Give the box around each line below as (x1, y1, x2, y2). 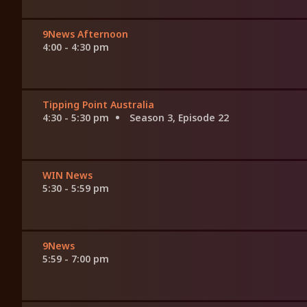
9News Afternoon (42, 27, 128, 41)
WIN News (42, 169, 93, 182)
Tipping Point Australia (42, 98, 154, 112)
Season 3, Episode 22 (130, 111, 229, 125)
